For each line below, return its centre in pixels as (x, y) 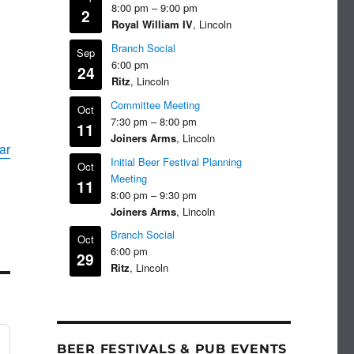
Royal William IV (153, 24)
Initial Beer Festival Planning (177, 162)
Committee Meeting (156, 105)
